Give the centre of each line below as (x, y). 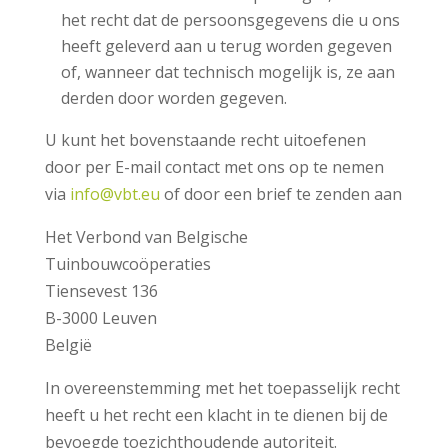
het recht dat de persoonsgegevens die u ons (230, 19)
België (68, 344)
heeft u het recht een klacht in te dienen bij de (216, 414)
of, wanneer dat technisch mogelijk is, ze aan (227, 71)
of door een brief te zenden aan (280, 193)
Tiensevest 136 (101, 290)
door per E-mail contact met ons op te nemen (214, 166)
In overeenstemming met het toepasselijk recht (222, 387)
